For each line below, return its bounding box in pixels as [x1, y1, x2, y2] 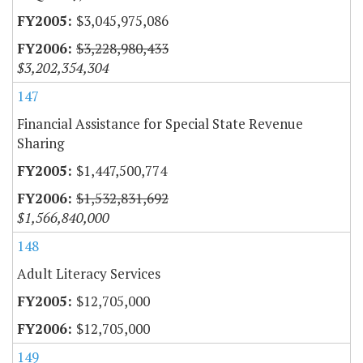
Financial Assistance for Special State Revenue [17, 114, 303, 134]
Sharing [17, 134, 64, 153]
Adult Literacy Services [17, 264, 160, 284]
